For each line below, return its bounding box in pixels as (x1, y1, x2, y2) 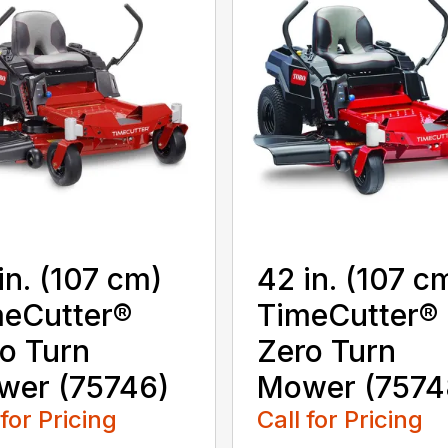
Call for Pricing (256, 405, 423, 435)
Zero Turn (256, 333, 396, 370)
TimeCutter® (256, 297, 438, 334)
